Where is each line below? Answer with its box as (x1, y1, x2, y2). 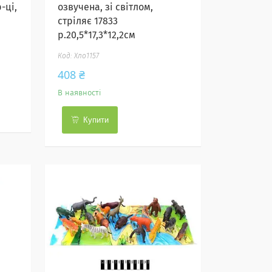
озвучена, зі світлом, (58, 2, 154, 12)
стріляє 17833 (58, 16, 118, 26)
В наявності (58, 89, 102, 97)
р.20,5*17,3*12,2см (58, 30, 136, 40)
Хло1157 (74, 53, 100, 60)
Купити (83, 115, 109, 124)
